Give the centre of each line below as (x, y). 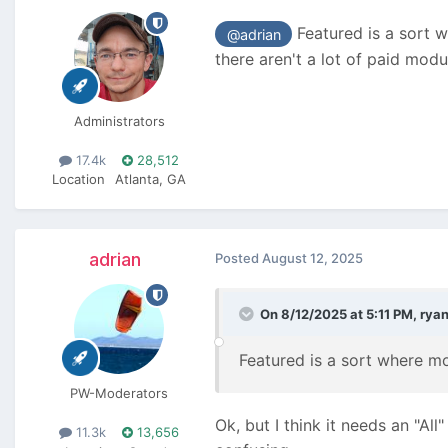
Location (78, 179)
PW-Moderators (119, 393)
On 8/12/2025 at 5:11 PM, (340, 314)
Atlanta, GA (150, 179)
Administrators (119, 121)
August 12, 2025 (312, 258)
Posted (238, 258)
